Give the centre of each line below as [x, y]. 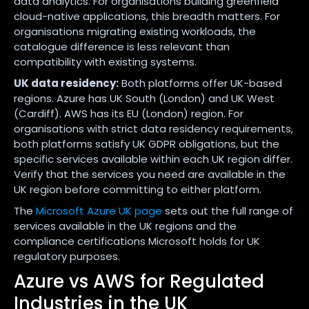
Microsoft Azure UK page [99, 210]
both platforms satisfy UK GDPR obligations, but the [147, 143]
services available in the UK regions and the [125, 226]
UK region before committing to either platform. [138, 189]
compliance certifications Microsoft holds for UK [137, 241]
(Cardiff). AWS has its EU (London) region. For [129, 113]
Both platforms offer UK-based [200, 83]
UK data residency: [66, 83]
